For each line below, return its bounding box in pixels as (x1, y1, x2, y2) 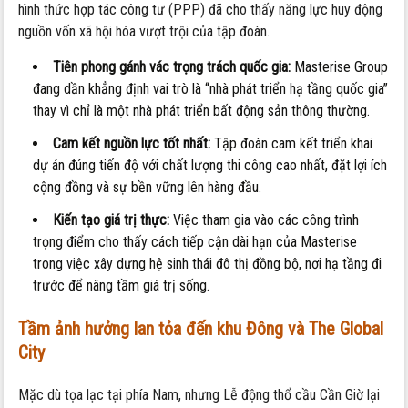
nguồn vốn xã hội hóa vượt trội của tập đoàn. (18, 23, 270, 41)
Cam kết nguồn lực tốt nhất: (53, 135, 211, 153)
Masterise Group (291, 58, 389, 76)
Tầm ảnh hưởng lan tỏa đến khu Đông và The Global (18, 318, 384, 341)
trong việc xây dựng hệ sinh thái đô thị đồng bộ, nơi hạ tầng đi (33, 255, 382, 273)
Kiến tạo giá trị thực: (53, 211, 170, 229)
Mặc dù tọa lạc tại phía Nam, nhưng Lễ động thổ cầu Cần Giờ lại (18, 386, 381, 404)
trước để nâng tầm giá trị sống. (33, 277, 210, 295)
